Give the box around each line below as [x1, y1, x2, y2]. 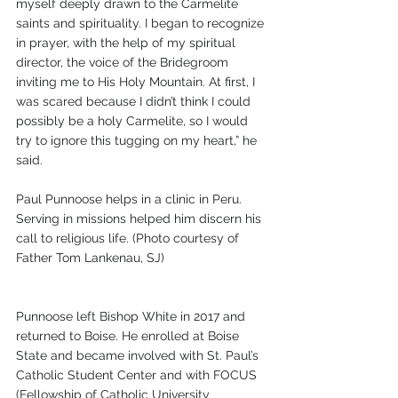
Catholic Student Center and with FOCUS [16, 367, 260, 382]
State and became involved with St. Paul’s [16, 347, 262, 362]
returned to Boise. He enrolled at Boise [16, 328, 243, 343]
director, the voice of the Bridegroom [16, 54, 232, 69]
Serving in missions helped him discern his [16, 211, 265, 226]
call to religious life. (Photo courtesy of [16, 230, 243, 245]
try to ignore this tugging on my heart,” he [16, 132, 260, 147]
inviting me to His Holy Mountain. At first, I [16, 74, 259, 89]
